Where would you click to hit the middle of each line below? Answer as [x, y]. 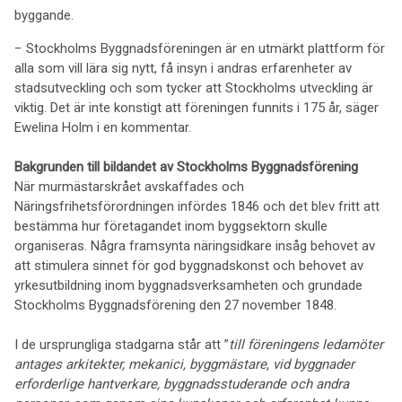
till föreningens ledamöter [306, 345]
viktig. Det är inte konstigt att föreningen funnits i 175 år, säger [197, 108]
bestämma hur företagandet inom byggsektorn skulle [171, 226]
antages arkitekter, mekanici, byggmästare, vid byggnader [184, 364]
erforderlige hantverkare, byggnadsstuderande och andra [182, 384]
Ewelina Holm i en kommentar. [103, 127]
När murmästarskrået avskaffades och [129, 187]
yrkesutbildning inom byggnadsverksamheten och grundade [188, 285]
